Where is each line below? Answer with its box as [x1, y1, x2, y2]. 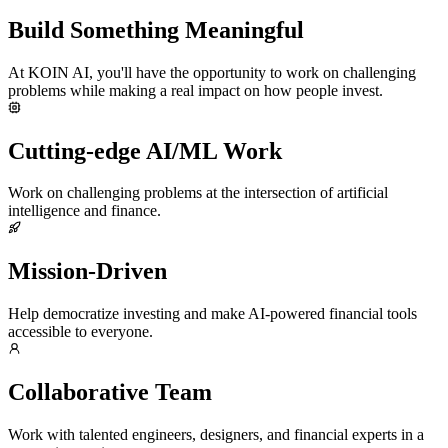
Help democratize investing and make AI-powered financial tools [8, 305, 417, 323]
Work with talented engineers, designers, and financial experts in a [8, 426, 424, 444]
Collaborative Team [8, 379, 212, 406]
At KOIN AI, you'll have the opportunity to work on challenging [8, 63, 416, 81]
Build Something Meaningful [8, 16, 304, 43]
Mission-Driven [8, 258, 167, 285]
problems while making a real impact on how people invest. [8, 81, 383, 99]
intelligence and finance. [8, 202, 161, 220]
